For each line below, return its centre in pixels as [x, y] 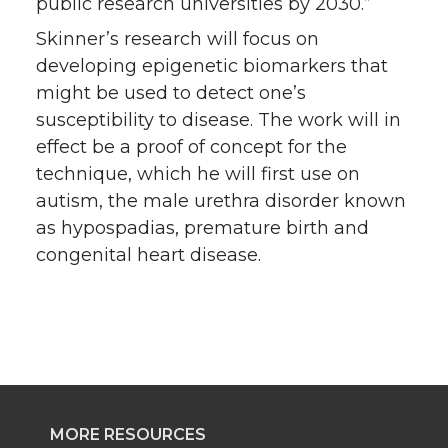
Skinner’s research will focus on [177, 38]
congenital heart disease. [148, 254]
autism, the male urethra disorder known [221, 200]
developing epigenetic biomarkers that [212, 65]
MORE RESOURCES [128, 434]
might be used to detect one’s [171, 92]
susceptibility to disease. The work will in [218, 119]
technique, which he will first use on [198, 173]
